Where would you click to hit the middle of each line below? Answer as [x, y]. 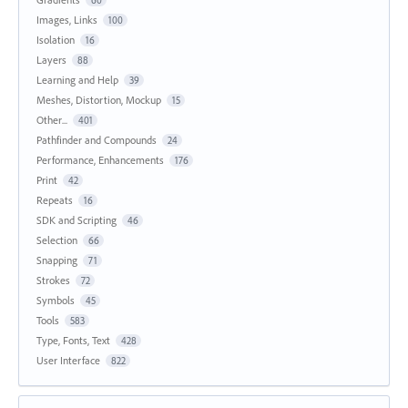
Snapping [57, 260]
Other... [52, 120]
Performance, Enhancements [100, 160]
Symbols [56, 301]
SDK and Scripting [76, 220]
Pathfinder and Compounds [97, 140]
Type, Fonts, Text [73, 341]
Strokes [53, 280]
